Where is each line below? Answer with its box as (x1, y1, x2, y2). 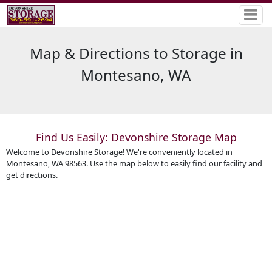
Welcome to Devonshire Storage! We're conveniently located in (5, 146, 233, 158)
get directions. (5, 169, 58, 181)
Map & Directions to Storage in (29, 43, 243, 64)
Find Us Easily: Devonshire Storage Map (35, 129, 237, 144)
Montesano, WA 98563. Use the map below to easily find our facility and (5, 158, 262, 169)
